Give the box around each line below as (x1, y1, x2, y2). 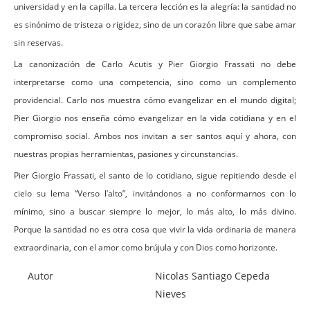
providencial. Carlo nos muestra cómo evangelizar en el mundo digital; (14, 93, 296, 106)
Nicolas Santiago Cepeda (155, 268, 270, 282)
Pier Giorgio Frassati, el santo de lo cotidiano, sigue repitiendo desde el (14, 169, 296, 181)
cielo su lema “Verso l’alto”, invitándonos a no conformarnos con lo (14, 187, 296, 199)
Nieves (155, 286, 186, 300)
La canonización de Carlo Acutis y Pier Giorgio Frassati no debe (14, 57, 296, 70)
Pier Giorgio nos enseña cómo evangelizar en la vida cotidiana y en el (14, 111, 296, 124)
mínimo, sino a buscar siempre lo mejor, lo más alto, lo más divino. (14, 205, 296, 217)
